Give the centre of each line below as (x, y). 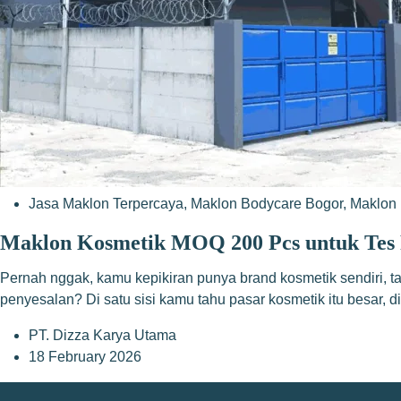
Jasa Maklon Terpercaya (106, 204)
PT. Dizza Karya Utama (102, 335)
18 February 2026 (85, 357)
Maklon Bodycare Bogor (267, 204)
